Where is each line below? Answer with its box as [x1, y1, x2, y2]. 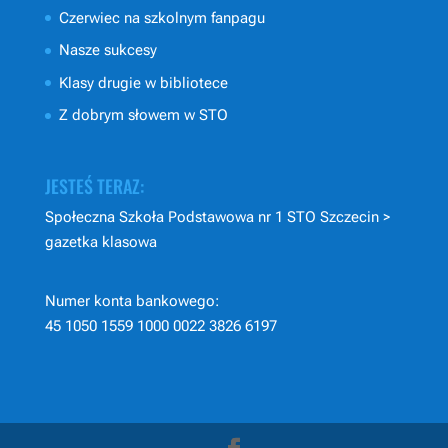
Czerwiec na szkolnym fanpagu [58, 8, 265, 27]
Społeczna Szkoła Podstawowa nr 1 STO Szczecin [44, 207, 379, 226]
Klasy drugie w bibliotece [58, 73, 228, 92]
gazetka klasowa [44, 232, 157, 251]
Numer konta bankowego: [44, 291, 219, 310]
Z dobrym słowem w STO [58, 106, 228, 125]
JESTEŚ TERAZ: [44, 172, 144, 199]
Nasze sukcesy [58, 41, 157, 60]
